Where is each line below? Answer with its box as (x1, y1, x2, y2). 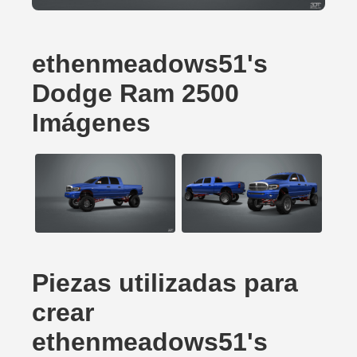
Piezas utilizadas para (32, 269, 298, 298)
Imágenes (32, 108, 151, 137)
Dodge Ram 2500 (32, 79, 239, 108)
